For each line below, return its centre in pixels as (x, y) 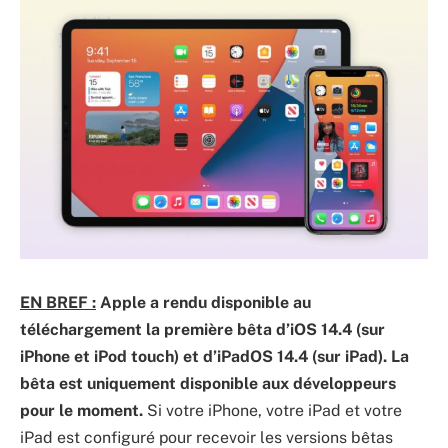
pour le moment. (83, 411)
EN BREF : (58, 303)
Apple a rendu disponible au (203, 303)
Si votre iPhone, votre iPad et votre (274, 411)
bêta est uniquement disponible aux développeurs (208, 384)
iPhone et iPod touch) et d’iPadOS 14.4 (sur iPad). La (214, 357)
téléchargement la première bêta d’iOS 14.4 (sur (202, 330)
